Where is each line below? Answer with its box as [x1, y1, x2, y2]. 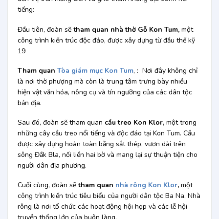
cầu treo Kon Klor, [104, 118, 164, 128]
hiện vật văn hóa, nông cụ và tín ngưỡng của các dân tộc [17, 87, 192, 97]
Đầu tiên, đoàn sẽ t [17, 24, 76, 34]
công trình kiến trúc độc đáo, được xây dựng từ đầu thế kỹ [17, 35, 195, 45]
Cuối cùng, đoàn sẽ [17, 180, 78, 190]
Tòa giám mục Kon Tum [57, 66, 133, 75]
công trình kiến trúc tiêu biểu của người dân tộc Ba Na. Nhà [17, 191, 200, 201]
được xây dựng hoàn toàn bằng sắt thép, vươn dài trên [17, 139, 186, 149]
